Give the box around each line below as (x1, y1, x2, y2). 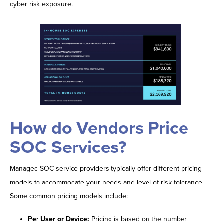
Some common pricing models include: (10, 191, 128, 200)
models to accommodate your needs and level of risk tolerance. (10, 178, 204, 186)
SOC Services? (10, 136, 126, 158)
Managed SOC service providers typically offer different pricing (10, 164, 202, 173)
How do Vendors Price (10, 117, 188, 139)
